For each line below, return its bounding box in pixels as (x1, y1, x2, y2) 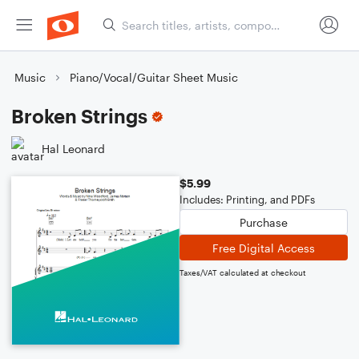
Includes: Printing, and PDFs (179, 193, 315, 206)
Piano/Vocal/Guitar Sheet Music (70, 71, 238, 84)
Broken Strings (11, 104, 147, 127)
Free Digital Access (212, 240, 315, 255)
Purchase (240, 215, 288, 229)
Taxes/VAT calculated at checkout (179, 268, 306, 277)
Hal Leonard (42, 141, 105, 155)
